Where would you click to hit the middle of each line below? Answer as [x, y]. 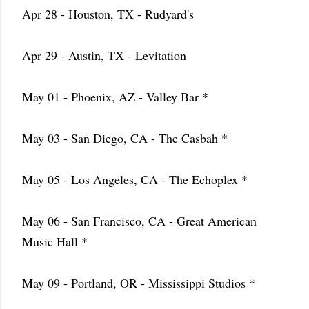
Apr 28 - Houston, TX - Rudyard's [108, 14]
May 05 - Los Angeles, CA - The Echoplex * [135, 179]
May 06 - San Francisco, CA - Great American [139, 221]
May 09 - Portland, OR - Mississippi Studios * [139, 283]
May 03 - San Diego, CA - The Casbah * [125, 138]
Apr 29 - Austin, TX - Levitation [104, 55]
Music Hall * [55, 241]
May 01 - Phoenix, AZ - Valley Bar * [115, 97]
